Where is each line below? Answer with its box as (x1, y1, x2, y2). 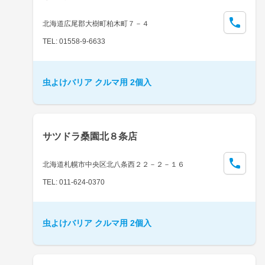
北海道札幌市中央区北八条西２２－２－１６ (43, 160, 185, 169)
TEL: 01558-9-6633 (43, 37, 105, 46)
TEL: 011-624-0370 (43, 177, 105, 186)
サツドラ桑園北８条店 (43, 131, 137, 141)
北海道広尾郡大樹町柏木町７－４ (43, 19, 149, 28)
